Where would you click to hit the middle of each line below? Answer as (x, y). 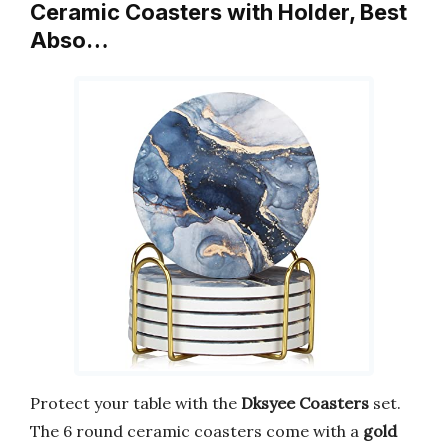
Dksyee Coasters (305, 402)
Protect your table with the (135, 402)
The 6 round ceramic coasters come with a (196, 430)
